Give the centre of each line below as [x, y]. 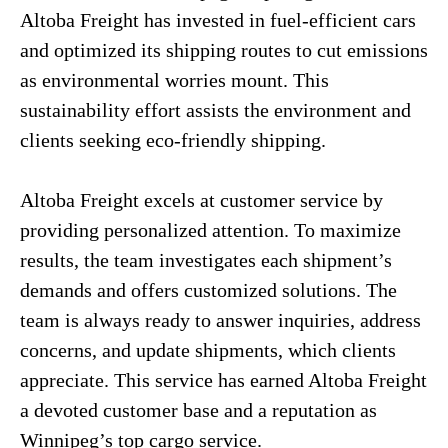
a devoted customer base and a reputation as [198, 410]
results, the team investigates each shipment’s [206, 260]
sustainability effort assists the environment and [215, 110]
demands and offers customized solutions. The [208, 290]
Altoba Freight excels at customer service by [201, 200]
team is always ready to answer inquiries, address [220, 320]
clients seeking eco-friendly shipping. [173, 140]
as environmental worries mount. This [174, 80]
